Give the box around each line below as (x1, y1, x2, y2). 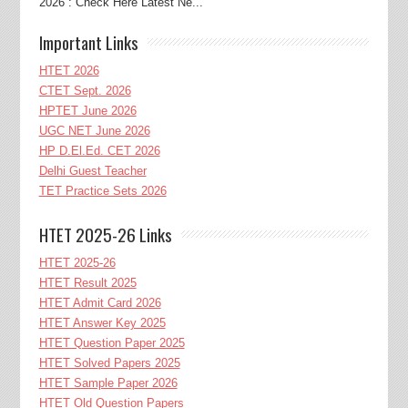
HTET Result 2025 (38, 275, 137, 290)
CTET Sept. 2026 (38, 83, 131, 97)
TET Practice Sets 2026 (38, 183, 167, 198)
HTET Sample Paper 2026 (38, 375, 178, 390)
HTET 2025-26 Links (38, 220, 172, 247)
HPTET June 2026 (38, 103, 137, 117)
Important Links (38, 28, 138, 55)
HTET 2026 (38, 63, 99, 77)
